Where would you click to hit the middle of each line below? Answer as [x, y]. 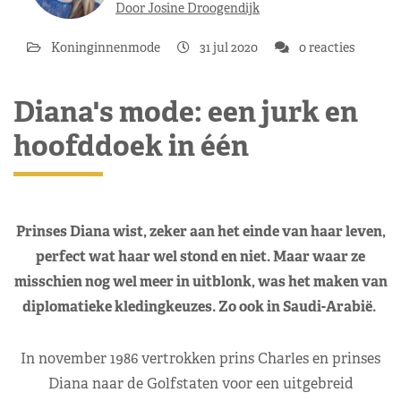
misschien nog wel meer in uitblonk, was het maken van [200, 281]
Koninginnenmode [107, 47]
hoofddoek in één [131, 145]
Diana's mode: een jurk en [186, 111]
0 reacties [325, 47]
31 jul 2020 [229, 47]
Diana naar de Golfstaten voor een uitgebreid [200, 383]
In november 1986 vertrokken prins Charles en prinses [200, 358]
